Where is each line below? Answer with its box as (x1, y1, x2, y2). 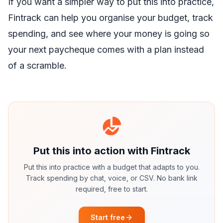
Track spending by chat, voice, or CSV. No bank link (25, 174, 198, 182)
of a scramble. (8, 60, 67, 71)
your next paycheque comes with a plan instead (8, 44, 204, 55)
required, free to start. (75, 185, 148, 193)
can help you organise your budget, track (41, 12, 213, 23)
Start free (90, 213, 125, 222)
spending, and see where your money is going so (8, 28, 210, 39)
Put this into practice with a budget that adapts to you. (23, 163, 200, 171)
